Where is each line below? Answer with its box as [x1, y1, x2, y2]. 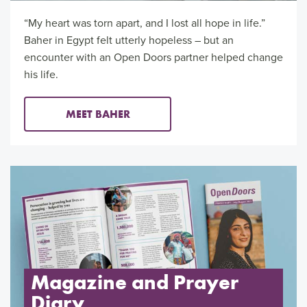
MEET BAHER [65, 107, 130, 121]
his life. [24, 66, 58, 82]
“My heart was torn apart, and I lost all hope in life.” [24, 15, 265, 31]
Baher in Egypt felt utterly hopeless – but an [24, 32, 234, 48]
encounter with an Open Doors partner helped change [24, 49, 283, 65]
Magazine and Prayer [31, 269, 238, 295]
